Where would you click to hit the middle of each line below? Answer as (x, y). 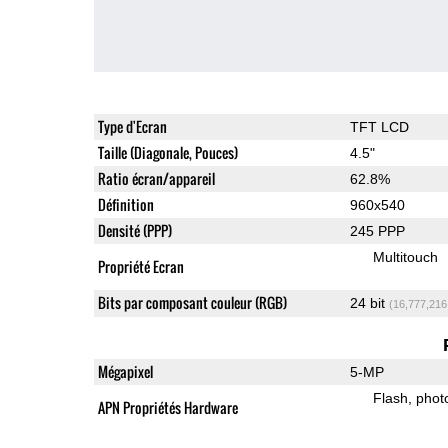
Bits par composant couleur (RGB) (192, 302)
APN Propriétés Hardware (167, 407)
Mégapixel (125, 371)
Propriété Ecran (140, 266)
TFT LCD (379, 126)
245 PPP (377, 230)
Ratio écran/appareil (156, 178)
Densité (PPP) (134, 230)
